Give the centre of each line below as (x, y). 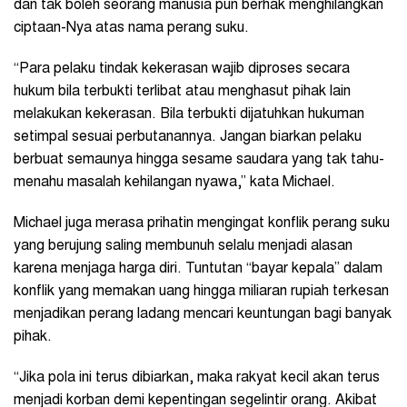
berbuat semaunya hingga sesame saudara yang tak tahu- (199, 160)
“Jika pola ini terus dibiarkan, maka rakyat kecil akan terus (197, 378)
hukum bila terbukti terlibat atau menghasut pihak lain (182, 92)
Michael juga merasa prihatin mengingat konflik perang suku (202, 224)
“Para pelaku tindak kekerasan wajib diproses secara (182, 69)
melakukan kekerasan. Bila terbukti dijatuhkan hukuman (189, 115)
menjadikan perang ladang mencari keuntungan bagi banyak (203, 315)
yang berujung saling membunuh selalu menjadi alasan (183, 247)
